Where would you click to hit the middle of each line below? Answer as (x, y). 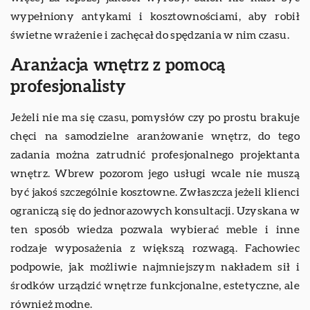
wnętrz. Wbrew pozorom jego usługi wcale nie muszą (155, 174)
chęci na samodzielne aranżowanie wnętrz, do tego (155, 137)
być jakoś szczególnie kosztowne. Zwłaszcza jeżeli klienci (155, 193)
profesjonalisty (69, 88)
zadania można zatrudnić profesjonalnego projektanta (155, 155)
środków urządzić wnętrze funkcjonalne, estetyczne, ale (155, 286)
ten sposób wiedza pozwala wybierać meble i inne (155, 230)
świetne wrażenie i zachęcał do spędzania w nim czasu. (150, 36)
